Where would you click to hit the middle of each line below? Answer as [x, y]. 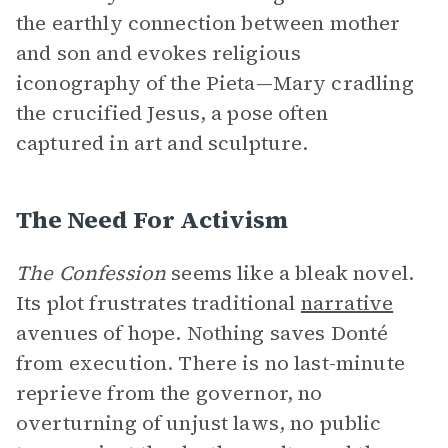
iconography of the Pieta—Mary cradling [215, 83]
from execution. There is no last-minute [210, 363]
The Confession [91, 273]
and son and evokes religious [159, 53]
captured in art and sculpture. [162, 143]
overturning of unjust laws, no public [199, 423]
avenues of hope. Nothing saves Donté [202, 333]
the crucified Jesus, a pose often [172, 113]
